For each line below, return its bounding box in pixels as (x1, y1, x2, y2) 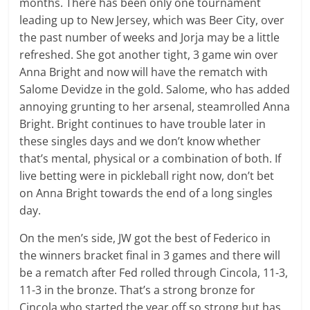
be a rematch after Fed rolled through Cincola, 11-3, (19, 264, 289, 280)
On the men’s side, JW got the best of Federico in (19, 230, 271, 246)
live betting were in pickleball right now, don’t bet (19, 167, 275, 183)
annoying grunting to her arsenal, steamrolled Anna (19, 98, 291, 114)
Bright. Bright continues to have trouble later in (19, 116, 266, 131)
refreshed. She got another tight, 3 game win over (19, 46, 279, 62)
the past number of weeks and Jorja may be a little (19, 29, 280, 45)
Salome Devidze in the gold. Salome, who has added (19, 81, 291, 97)
